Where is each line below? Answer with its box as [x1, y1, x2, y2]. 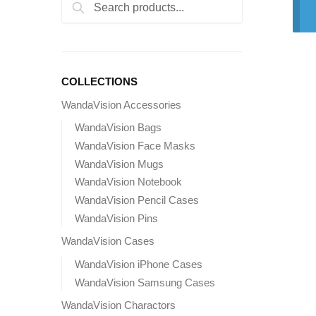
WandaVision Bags [75, 121, 162, 133]
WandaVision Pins [75, 212, 158, 224]
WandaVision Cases [61, 235, 154, 248]
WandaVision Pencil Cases [75, 194, 199, 206]
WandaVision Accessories [61, 98, 181, 111]
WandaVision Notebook [75, 176, 182, 188]
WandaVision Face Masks [75, 139, 195, 152]
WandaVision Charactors [61, 299, 176, 311]
